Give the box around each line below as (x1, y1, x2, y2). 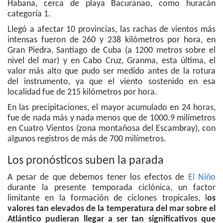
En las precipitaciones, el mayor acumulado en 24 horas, (7, 103, 216, 113)
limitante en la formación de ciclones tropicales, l (7, 194, 207, 204)
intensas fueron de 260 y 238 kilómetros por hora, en (7, 35, 216, 45)
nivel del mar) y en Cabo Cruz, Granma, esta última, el (7, 56, 216, 66)
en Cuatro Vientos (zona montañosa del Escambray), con (7, 124, 216, 134)
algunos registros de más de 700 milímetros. (7, 134, 166, 144)
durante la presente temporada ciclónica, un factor (7, 183, 216, 193)
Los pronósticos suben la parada (7, 155, 164, 167)
